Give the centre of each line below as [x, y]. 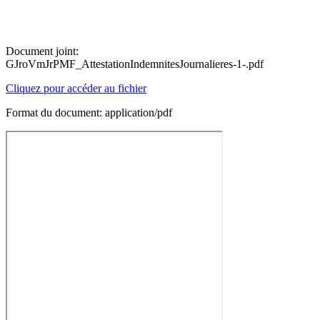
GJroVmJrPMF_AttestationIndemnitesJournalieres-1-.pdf [135, 64]
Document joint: [42, 51]
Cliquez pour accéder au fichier [76, 88]
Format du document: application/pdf [89, 112]
